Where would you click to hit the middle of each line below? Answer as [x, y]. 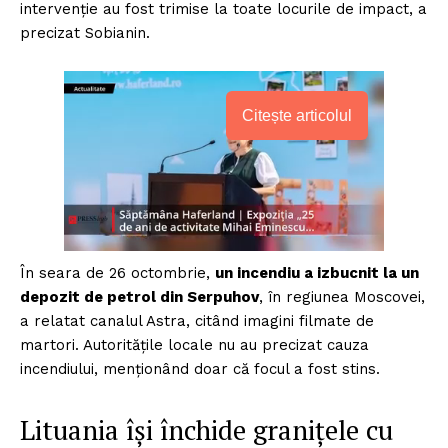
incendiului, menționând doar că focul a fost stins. [200, 368]
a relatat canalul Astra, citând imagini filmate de [197, 320]
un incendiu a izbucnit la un [317, 272]
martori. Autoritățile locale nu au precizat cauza [194, 344]
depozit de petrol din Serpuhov [139, 296]
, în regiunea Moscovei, [342, 296]
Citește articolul [297, 115]
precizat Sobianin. [85, 32]
